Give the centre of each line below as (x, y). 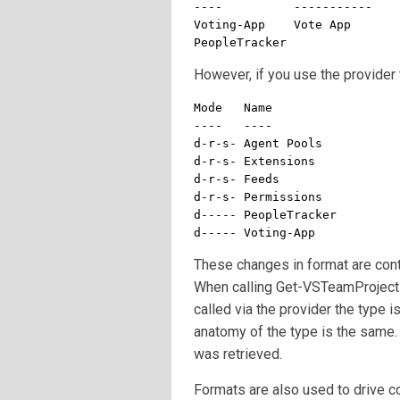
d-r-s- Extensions (254, 161)
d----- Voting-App (254, 233)
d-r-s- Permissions (258, 197)
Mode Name (233, 108)
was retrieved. (238, 354)
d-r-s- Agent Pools (258, 143)
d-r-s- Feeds (237, 179)
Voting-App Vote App (272, 25)
